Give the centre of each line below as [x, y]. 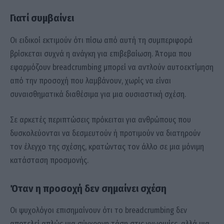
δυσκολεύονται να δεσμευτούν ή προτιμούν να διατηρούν [105, 133]
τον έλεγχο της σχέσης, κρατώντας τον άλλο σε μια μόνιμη [107, 147]
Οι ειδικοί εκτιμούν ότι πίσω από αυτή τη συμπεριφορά [101, 40]
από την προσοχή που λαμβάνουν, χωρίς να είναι [90, 80]
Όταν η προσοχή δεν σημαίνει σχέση [88, 188]
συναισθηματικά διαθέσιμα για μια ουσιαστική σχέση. [98, 94]
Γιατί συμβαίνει [42, 18]
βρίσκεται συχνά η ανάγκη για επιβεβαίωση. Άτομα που [101, 53]
